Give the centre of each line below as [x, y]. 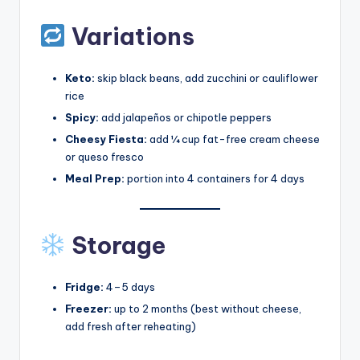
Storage [115, 246]
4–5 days [129, 287]
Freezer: [88, 309]
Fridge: [84, 287]
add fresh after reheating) [131, 327]
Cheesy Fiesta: [106, 139]
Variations [130, 36]
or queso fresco [104, 156]
